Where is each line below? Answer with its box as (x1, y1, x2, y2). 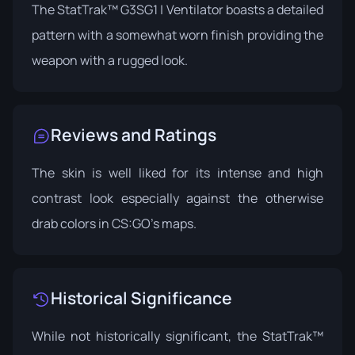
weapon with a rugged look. (32, 51, 188, 69)
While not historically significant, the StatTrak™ (32, 326, 323, 345)
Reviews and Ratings (51, 123, 216, 146)
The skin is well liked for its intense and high (32, 163, 323, 181)
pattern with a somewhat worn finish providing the (32, 25, 323, 44)
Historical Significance (51, 286, 232, 309)
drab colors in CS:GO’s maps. (32, 214, 197, 232)
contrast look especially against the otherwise (32, 189, 323, 207)
